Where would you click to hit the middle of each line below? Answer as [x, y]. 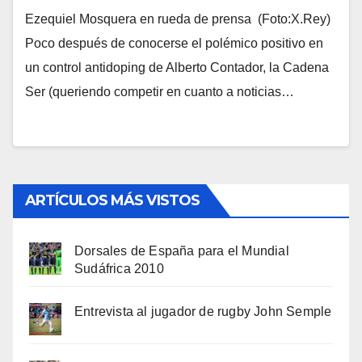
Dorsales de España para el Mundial [182, 250]
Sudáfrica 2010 [119, 268]
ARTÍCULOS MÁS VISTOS [112, 200]
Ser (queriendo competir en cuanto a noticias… [160, 91]
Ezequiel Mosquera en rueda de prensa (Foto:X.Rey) [178, 19]
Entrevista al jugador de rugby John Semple [203, 311]
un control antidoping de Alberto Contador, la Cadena [177, 67]
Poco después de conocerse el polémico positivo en [174, 43]
